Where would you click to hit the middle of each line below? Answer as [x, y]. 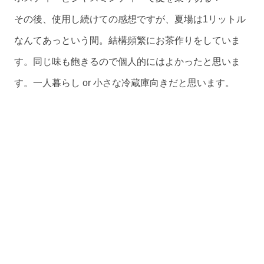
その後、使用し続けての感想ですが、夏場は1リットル [130, 19]
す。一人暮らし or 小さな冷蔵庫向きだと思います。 [124, 83]
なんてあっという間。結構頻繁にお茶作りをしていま [127, 41]
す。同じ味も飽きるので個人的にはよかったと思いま [127, 62]
